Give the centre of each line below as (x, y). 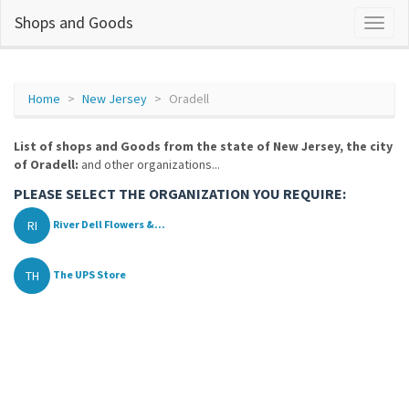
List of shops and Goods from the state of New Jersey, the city (203, 146)
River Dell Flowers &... (109, 225)
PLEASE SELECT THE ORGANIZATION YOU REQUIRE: (180, 194)
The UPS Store (89, 275)
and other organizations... (149, 164)
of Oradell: (46, 164)
